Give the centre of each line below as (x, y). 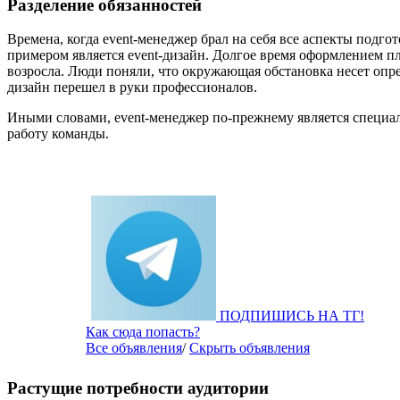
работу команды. (58, 134)
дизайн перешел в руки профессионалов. (132, 87)
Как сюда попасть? (143, 332)
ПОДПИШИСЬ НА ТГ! (292, 316)
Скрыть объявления (250, 348)
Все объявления (134, 348)
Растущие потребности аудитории (138, 388)
